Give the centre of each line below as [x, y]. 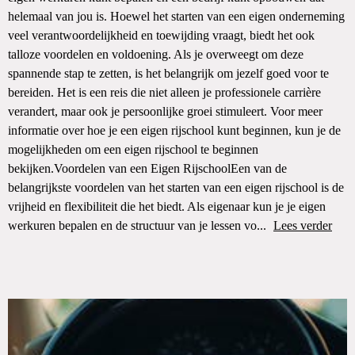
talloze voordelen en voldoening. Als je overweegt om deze [156, 54]
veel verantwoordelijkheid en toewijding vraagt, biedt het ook [161, 35]
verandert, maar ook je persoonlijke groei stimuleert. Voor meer [165, 111]
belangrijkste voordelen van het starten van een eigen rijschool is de [176, 187]
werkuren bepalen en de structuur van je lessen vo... [139, 225]
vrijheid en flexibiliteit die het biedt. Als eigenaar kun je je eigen [167, 206]
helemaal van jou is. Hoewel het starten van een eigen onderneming [176, 16]
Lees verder [303, 225]
